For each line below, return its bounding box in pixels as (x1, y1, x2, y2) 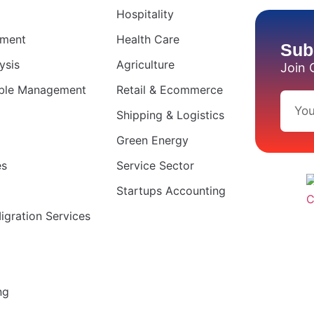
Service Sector (116, 158, 194, 173)
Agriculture (116, 57, 175, 72)
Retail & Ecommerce (116, 83, 223, 97)
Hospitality (116, 7, 174, 22)
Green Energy (116, 133, 189, 148)
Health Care (116, 32, 179, 47)
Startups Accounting (116, 184, 226, 198)
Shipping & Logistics (116, 108, 224, 123)
